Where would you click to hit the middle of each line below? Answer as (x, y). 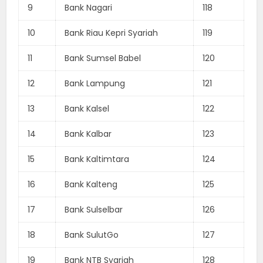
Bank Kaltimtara (97, 159)
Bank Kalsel (87, 108)
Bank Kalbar (88, 134)
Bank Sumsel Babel (103, 58)
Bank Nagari (89, 7)
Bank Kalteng (91, 184)
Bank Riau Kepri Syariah (112, 33)
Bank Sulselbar (94, 209)
